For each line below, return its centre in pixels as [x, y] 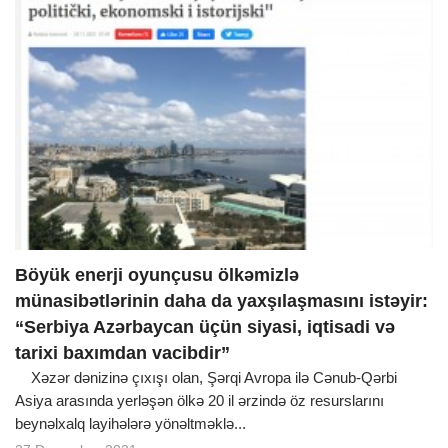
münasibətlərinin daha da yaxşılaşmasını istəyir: [221, 301]
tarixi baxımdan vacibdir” [122, 353]
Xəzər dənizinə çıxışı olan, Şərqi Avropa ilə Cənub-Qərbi [206, 378]
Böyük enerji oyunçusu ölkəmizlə [157, 275]
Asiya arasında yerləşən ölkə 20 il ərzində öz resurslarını [199, 401]
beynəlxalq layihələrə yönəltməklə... [130, 424]
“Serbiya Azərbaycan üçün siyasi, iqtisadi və [205, 327]
